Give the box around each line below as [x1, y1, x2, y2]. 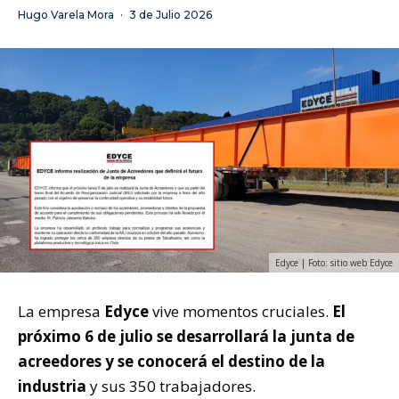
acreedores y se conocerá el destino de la [18, 351, 325, 372]
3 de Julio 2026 [129, 8, 212, 22]
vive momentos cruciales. [149, 301, 332, 322]
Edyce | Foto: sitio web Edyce [275, 256, 393, 270]
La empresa [18, 301, 104, 322]
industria [18, 376, 86, 397]
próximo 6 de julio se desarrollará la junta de [18, 326, 354, 347]
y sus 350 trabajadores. [86, 376, 256, 397]
